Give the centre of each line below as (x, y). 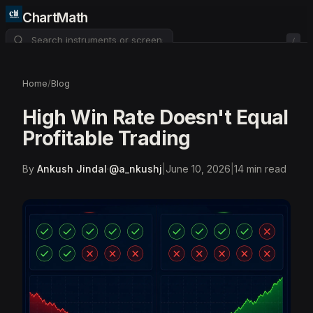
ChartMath (55, 18)
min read (265, 169)
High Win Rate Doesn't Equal (155, 117)
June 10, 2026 (198, 169)
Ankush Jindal (72, 169)
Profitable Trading (107, 138)
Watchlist (43, 103)
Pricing (67, 59)
